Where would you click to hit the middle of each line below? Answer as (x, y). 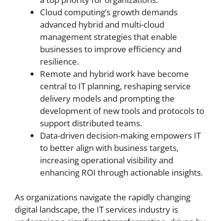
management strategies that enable (109, 37)
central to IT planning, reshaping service (115, 86)
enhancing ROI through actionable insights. (121, 172)
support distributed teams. (91, 123)
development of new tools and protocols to (122, 110)
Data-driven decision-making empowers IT (120, 135)
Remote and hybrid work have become (114, 74)
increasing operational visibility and (107, 160)
